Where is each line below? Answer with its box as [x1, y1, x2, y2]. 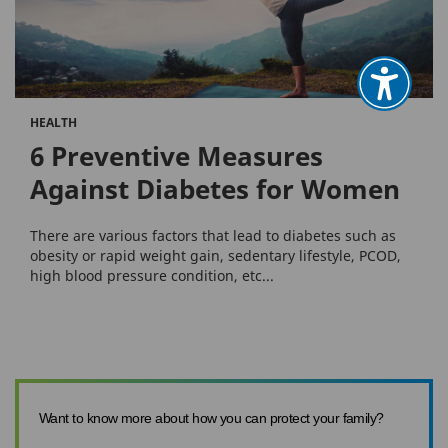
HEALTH [30, 113, 77, 131]
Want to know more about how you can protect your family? [39, 409, 384, 426]
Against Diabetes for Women [30, 170, 400, 207]
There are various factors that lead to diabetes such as [30, 225, 396, 245]
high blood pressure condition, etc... [30, 265, 274, 285]
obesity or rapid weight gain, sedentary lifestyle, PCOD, [30, 245, 401, 265]
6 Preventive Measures [30, 137, 323, 174]
